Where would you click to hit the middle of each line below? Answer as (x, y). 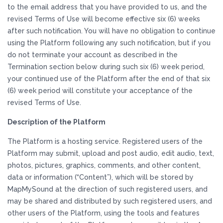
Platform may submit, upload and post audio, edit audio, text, (111, 153)
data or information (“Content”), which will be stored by (101, 177)
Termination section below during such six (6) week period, (106, 67)
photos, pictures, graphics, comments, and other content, (104, 165)
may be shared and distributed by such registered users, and (110, 201)
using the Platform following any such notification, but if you (109, 43)
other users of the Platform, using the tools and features (104, 213)
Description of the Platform (56, 122)
